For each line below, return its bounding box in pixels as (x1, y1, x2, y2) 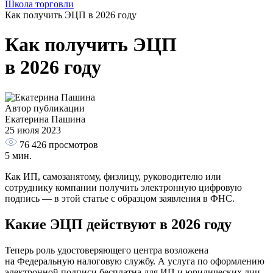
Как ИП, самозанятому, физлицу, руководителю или (5, 171, 221, 182)
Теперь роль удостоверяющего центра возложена (5, 244, 208, 255)
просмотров (49, 139, 98, 150)
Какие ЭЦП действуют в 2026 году (5, 216, 232, 232)
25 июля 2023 (5, 124, 61, 135)
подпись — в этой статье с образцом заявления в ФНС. (5, 193, 235, 204)
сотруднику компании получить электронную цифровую (5, 182, 242, 193)
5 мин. (5, 150, 32, 161)
